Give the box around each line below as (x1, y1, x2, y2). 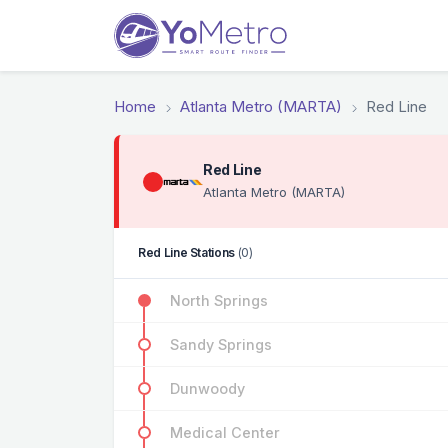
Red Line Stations (138, 245, 238, 261)
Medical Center (170, 424, 280, 442)
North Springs (170, 292, 268, 310)
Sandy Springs (170, 336, 272, 354)
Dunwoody (170, 380, 245, 398)
